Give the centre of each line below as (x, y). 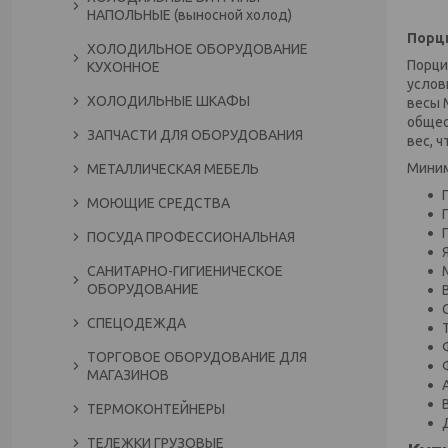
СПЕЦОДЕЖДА (136, 323)
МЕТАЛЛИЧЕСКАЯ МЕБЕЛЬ (173, 169)
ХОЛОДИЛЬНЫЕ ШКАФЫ (168, 101)
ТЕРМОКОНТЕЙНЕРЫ (156, 409)
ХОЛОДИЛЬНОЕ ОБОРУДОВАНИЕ (197, 49)
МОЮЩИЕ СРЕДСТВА (158, 203)
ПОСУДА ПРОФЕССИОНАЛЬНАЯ (191, 237)
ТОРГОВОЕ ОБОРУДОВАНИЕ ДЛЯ (197, 357)
